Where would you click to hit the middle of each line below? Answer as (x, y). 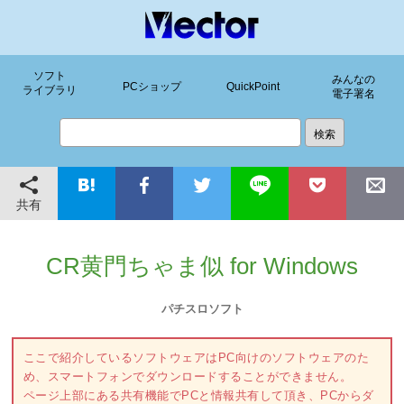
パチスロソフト (202, 308)
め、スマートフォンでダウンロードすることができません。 (188, 377)
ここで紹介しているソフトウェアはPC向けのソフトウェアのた (196, 358)
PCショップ (151, 86)
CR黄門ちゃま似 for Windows (202, 266)
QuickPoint (252, 86)
